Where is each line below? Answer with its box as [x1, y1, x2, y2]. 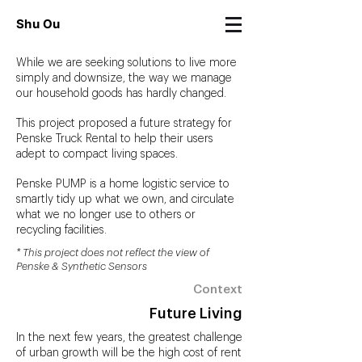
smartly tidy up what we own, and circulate [16, 194, 234, 205]
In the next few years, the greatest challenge [16, 332, 242, 343]
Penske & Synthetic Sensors [16, 261, 147, 271]
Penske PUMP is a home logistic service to [16, 179, 229, 190]
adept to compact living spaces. [16, 149, 178, 160]
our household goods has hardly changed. [16, 88, 226, 99]
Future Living [149, 306, 242, 321]
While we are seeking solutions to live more [16, 57, 237, 69]
